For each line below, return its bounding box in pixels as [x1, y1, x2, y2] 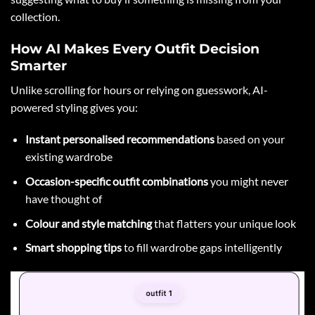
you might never [207, 174, 288, 188]
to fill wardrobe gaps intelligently [121, 240, 282, 255]
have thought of [25, 191, 102, 205]
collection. [11, 10, 60, 24]
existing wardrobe [25, 150, 112, 164]
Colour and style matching [25, 216, 152, 230]
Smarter [11, 56, 67, 74]
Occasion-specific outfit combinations [25, 174, 208, 188]
